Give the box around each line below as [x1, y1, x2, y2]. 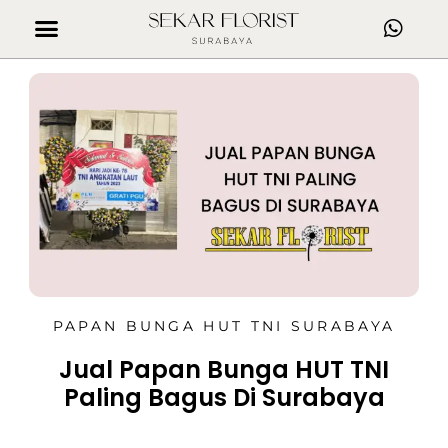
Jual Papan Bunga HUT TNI [59, 353, 389, 387]
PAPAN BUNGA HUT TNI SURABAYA [52, 317, 396, 336]
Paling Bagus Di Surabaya [63, 381, 385, 415]
